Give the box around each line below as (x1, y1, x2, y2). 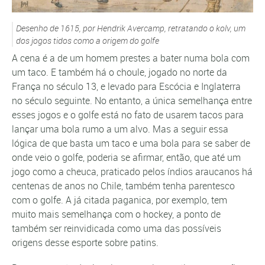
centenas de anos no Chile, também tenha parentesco (12, 179, 235, 193)
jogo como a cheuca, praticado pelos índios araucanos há (12, 165, 253, 179)
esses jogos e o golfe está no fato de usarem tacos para (12, 108, 244, 122)
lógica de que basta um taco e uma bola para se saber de (12, 137, 250, 150)
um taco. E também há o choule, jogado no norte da (12, 66, 227, 79)
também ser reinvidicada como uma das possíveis (12, 222, 221, 235)
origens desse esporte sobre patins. (12, 236, 159, 250)
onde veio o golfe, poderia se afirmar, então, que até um (12, 151, 241, 164)
